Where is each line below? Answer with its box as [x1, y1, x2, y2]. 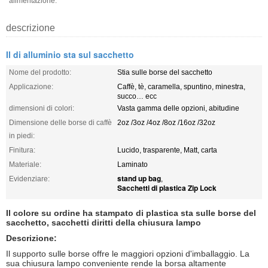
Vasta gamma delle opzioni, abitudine [117, 103, 239, 112]
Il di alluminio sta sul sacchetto [6, 48, 134, 60]
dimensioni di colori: [9, 103, 74, 112]
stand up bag [117, 172, 161, 184]
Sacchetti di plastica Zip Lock [117, 182, 217, 193]
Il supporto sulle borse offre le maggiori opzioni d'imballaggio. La [6, 248, 249, 258]
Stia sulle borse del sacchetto [117, 68, 212, 77]
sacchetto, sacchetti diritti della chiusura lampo [6, 217, 201, 227]
